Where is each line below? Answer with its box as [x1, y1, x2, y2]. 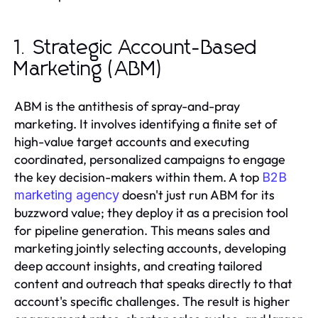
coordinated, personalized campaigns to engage [14, 151, 285, 168]
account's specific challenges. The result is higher [14, 293, 290, 310]
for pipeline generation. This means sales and [14, 222, 270, 239]
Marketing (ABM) [14, 60, 164, 80]
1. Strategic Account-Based [14, 38, 258, 59]
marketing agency [14, 187, 119, 203]
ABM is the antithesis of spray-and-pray [14, 98, 240, 115]
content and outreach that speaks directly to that [14, 275, 292, 292]
